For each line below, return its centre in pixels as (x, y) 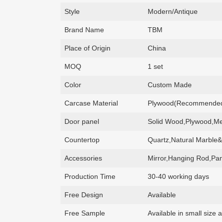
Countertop (82, 140)
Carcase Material (91, 103)
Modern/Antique (173, 12)
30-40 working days (178, 177)
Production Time (90, 177)
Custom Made (170, 85)
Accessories (83, 158)
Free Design (84, 195)
